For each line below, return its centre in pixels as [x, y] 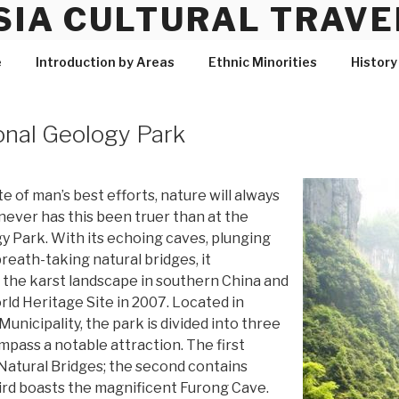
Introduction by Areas [105, 62]
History [374, 62]
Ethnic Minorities [262, 62]
